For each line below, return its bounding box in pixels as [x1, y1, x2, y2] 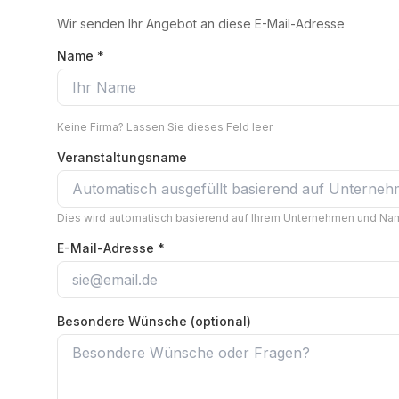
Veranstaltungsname [57, 150, 187, 166]
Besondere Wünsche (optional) [57, 313, 251, 330]
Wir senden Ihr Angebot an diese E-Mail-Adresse [57, 16, 345, 32]
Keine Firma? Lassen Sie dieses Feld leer [57, 120, 273, 134]
